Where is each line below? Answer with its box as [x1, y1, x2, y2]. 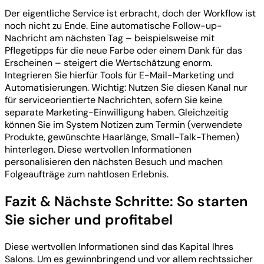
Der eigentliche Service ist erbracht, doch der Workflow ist [5, 7, 256, 20]
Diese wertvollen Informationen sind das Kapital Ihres [5, 240, 233, 253]
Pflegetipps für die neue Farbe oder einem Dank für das [5, 44, 242, 57]
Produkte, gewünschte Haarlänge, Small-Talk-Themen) [5, 131, 239, 144]
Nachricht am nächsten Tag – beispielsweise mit [5, 32, 214, 45]
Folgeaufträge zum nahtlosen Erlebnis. [5, 168, 169, 181]
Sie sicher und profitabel [5, 210, 173, 229]
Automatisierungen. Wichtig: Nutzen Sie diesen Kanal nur [5, 81, 247, 94]
